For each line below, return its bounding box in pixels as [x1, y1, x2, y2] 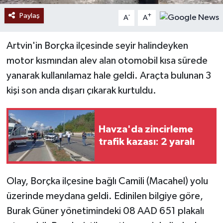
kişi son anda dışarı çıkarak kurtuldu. [6, 85, 156, 96]
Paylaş [19, 11, 40, 19]
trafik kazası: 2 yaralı [99, 136, 195, 147]
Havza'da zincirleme [99, 124, 193, 134]
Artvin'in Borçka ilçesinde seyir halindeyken [6, 40, 188, 51]
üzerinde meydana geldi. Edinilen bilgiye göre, [6, 191, 203, 201]
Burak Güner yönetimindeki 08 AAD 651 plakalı [6, 206, 204, 216]
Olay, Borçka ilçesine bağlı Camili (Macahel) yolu [6, 176, 208, 186]
